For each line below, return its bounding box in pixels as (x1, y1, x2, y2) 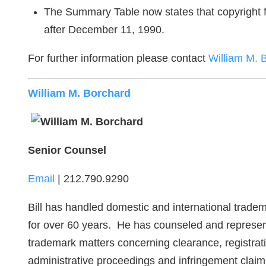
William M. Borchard (28, 87, 131, 99)
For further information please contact (28, 52, 208, 64)
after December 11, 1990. (44, 24, 164, 36)
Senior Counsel (28, 144, 106, 156)
